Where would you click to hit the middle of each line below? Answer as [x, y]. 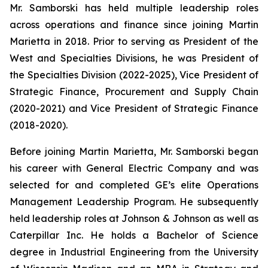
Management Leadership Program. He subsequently [134, 202]
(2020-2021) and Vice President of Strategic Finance [134, 108]
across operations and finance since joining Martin [134, 25]
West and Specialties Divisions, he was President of [134, 58]
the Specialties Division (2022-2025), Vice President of [134, 75]
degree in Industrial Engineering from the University [134, 252]
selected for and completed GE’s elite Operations [134, 185]
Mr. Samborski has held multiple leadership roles [134, 8]
